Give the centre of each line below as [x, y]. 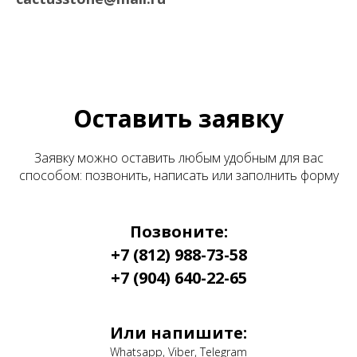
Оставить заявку [178, 118]
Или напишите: [178, 332]
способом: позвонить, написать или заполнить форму [178, 175]
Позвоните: [178, 231]
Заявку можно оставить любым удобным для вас [178, 157]
